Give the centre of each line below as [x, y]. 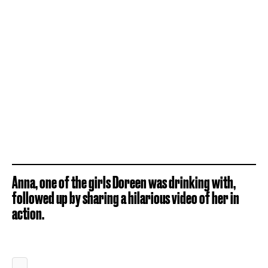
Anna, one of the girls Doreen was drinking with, [124, 182]
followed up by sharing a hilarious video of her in [126, 197]
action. [28, 213]
